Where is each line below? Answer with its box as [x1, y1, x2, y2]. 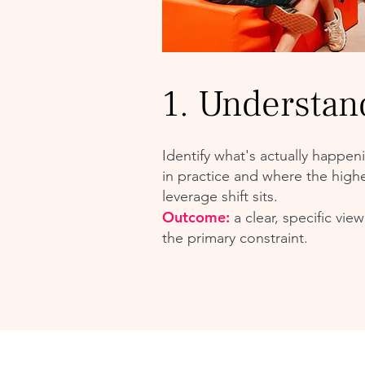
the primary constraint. [161, 229, 308, 247]
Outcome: [161, 208, 230, 226]
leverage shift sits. [161, 187, 278, 205]
